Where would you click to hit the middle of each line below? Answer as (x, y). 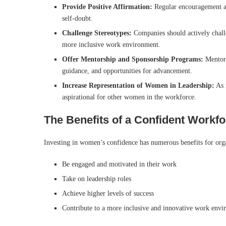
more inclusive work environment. (111, 45)
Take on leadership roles (97, 179)
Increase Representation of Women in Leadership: (138, 86)
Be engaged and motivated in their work (119, 164)
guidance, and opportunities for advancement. (127, 71)
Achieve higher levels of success (108, 194)
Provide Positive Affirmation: (107, 7)
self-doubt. (77, 19)
